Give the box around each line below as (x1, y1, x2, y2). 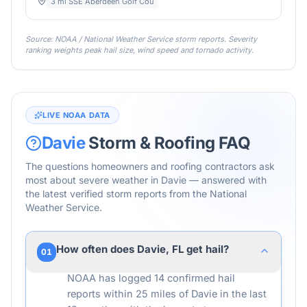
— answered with (186, 174, 267, 186)
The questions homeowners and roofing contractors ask (25, 160, 275, 172)
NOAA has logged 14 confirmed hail (67, 272, 235, 284)
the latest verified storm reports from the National (25, 188, 247, 199)
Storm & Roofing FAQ (85, 133, 250, 153)
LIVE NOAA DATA (42, 110, 110, 120)
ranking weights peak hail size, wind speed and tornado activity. (25, 45, 254, 55)
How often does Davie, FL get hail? (56, 243, 229, 256)
